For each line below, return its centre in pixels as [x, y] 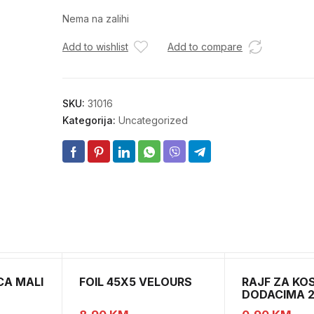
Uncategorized [153, 121]
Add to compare [205, 47]
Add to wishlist [95, 47]
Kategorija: [90, 121]
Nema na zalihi [96, 19]
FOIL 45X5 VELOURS [136, 282]
